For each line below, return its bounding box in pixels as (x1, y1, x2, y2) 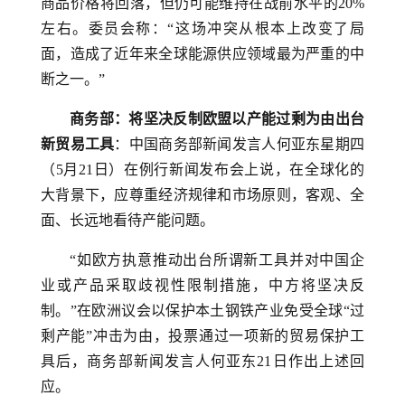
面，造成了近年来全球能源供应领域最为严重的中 (41, 46, 364, 61)
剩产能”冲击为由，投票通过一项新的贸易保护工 (41, 328, 364, 344)
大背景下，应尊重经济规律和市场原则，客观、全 (41, 187, 364, 202)
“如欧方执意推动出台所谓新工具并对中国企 (70, 252, 364, 268)
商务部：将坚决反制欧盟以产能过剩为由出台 (70, 111, 364, 127)
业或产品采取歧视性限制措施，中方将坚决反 (41, 278, 364, 293)
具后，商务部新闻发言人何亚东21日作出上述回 (41, 353, 364, 369)
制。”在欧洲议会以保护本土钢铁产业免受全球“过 (41, 303, 364, 318)
